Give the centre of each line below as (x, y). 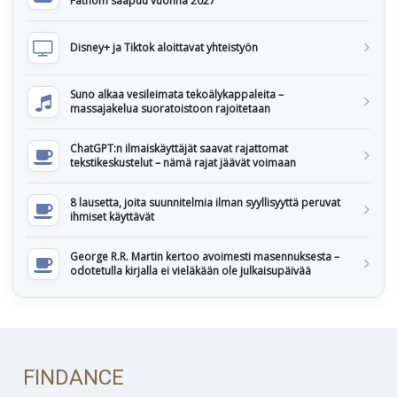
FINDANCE (74, 377)
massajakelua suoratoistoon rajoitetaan (170, 109)
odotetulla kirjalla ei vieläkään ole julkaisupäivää (191, 271)
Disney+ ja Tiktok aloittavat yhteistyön (164, 47)
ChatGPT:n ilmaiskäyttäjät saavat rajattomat (179, 148)
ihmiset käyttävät (112, 217)
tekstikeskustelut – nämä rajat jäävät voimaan (183, 163)
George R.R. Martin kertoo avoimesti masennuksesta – (205, 257)
